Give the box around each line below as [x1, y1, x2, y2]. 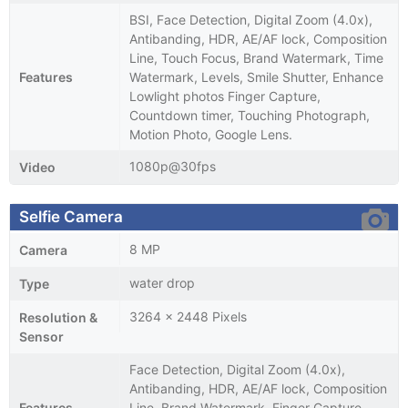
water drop [129, 274, 195, 291]
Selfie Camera [19, 207, 123, 226]
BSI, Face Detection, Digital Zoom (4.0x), [129, 11, 372, 27]
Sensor [19, 328, 64, 344]
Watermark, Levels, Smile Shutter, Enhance [129, 68, 383, 85]
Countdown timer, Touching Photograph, [129, 107, 370, 123]
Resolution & [19, 309, 97, 325]
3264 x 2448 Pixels [129, 308, 247, 324]
